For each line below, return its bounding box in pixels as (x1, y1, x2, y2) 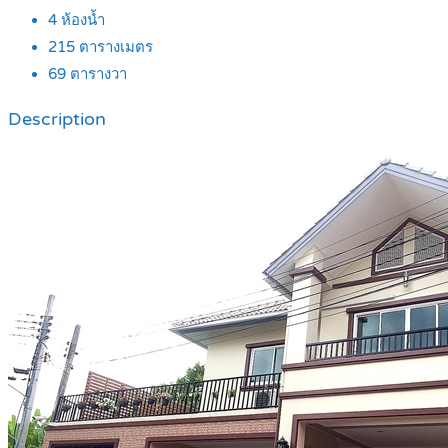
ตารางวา (66, 65, 127, 84)
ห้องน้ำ (57, 11, 105, 30)
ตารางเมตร (75, 38, 153, 57)
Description (8, 108, 106, 130)
